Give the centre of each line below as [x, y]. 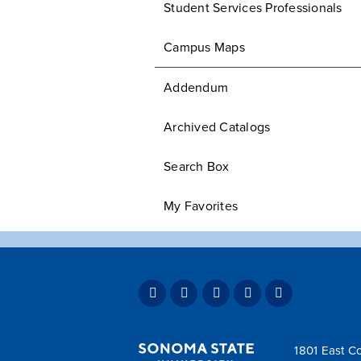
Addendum [196, 88]
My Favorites [201, 206]
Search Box [197, 167]
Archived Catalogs [217, 127]
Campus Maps [204, 48]
